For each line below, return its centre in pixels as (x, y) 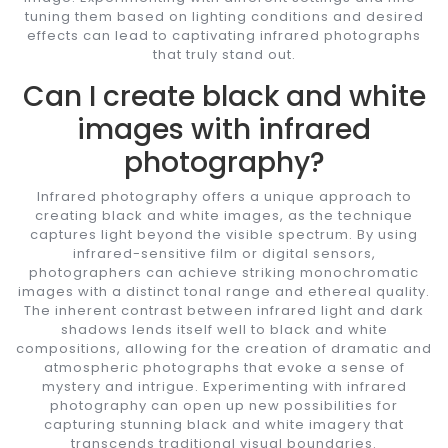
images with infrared (224, 129)
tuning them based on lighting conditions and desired (224, 16)
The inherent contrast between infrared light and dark (224, 310)
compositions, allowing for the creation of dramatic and (224, 348)
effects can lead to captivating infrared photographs (224, 35)
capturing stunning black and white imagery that (224, 424)
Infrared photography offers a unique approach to (224, 196)
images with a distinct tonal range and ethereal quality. (224, 291)
